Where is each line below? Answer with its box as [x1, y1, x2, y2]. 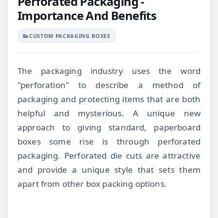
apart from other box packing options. [18, 178, 167, 189]
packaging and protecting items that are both [18, 93, 200, 105]
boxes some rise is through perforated [18, 135, 200, 147]
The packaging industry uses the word [18, 65, 200, 76]
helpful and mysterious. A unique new [18, 107, 200, 119]
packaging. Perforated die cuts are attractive [18, 149, 200, 161]
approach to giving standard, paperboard [18, 121, 200, 133]
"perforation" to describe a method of [18, 79, 200, 91]
